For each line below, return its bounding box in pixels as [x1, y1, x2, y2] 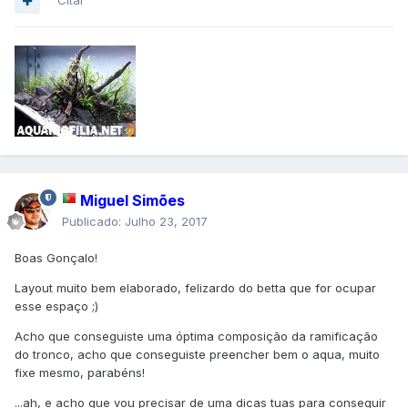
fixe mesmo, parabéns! [15, 365, 145, 381]
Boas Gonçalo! [15, 250, 97, 266]
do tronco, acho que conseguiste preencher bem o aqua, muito [15, 347, 380, 362]
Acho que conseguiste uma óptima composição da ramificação [15, 329, 378, 344]
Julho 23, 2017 [125, 214, 208, 229]
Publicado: [62, 214, 125, 229]
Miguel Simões [80, 191, 185, 210]
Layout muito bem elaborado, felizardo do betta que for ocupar [15, 280, 376, 296]
